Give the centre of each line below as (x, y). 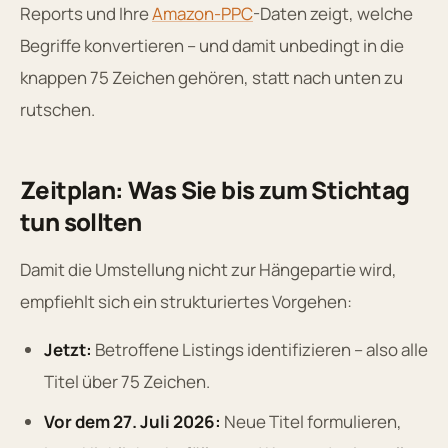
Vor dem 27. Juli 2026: (132, 421)
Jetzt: (68, 349)
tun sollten (81, 221)
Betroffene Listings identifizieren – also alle (260, 349)
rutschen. (57, 109)
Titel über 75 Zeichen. (127, 381)
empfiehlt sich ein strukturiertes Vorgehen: (186, 301)
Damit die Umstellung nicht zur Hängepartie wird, (208, 269)
